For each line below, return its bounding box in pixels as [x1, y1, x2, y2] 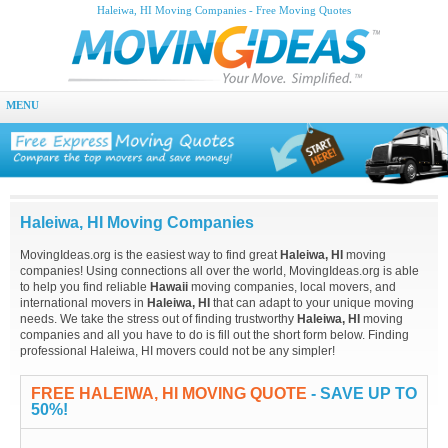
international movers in [20, 296, 147, 311]
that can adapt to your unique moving [210, 296, 414, 311]
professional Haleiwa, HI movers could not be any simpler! [20, 344, 335, 359]
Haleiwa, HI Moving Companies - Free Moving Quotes [97, 5, 351, 16]
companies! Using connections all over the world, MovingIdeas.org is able [20, 264, 419, 279]
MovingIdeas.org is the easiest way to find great [20, 248, 280, 263]
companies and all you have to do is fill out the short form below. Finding [20, 328, 409, 343]
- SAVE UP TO [307, 385, 417, 403]
